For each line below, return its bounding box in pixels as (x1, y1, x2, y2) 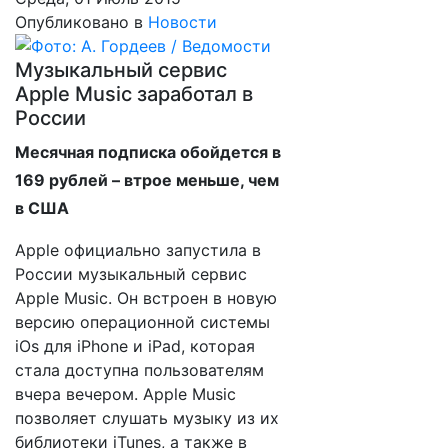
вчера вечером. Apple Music (15, 384, 236, 404)
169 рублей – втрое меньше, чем (15, 170, 279, 190)
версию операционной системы (15, 312, 270, 332)
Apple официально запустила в (15, 240, 261, 260)
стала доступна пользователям (15, 360, 264, 380)
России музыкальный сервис (15, 264, 247, 284)
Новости (148, 12, 217, 32)
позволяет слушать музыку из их (15, 408, 279, 428)
